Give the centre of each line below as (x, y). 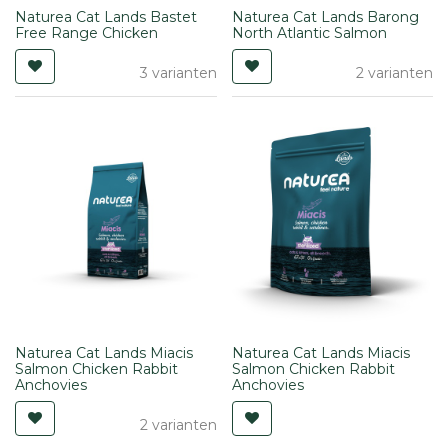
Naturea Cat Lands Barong (325, 16)
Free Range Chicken (86, 32)
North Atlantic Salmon (309, 32)
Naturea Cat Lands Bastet (106, 16)
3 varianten (178, 72)
